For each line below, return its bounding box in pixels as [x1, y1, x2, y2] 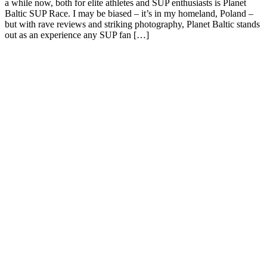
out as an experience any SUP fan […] [5, 30, 149, 41]
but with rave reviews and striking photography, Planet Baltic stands [5, 19, 260, 30]
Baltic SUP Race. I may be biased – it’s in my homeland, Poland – [5, 8, 253, 19]
